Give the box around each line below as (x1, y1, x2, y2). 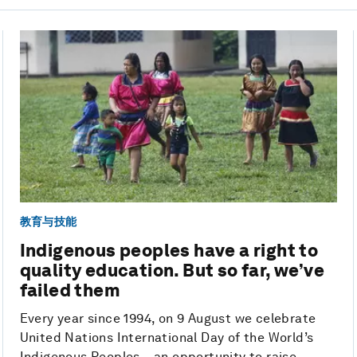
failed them (19, 280, 121, 301)
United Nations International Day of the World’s (19, 330, 314, 346)
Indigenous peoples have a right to (19, 240, 319, 261)
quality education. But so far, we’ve (19, 260, 325, 281)
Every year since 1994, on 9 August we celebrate (19, 311, 316, 327)
